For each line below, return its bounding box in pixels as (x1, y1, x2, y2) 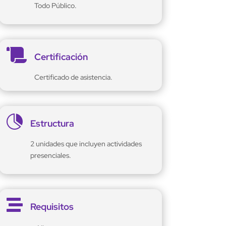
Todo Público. (34, 1, 77, 11)
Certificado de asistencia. (34, 73, 112, 82)
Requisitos (30, 201, 74, 213)
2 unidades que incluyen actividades (30, 139, 142, 149)
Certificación (34, 51, 88, 63)
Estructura (30, 118, 74, 130)
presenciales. (30, 151, 71, 160)
